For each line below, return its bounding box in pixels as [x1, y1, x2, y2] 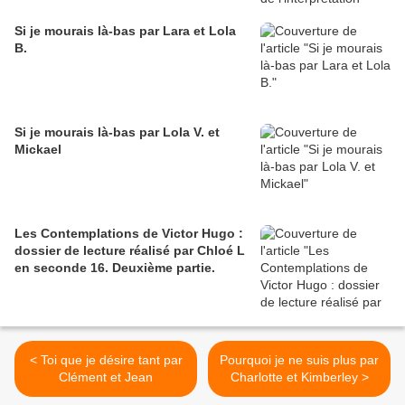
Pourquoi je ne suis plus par [220, 353, 379, 367]
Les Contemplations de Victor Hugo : [14, 226, 243, 240]
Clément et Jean [59, 370, 153, 384]
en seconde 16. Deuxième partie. [14, 260, 215, 275]
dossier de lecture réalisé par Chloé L [14, 243, 245, 258]
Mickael [14, 142, 61, 156]
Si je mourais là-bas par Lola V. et [14, 125, 220, 139]
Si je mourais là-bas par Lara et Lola [14, 24, 236, 38]
